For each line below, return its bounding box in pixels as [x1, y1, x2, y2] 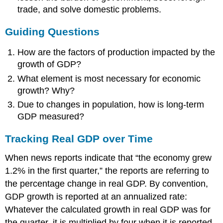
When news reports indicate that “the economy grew [5, 152, 212, 163]
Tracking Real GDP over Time [5, 132, 153, 144]
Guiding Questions [5, 25, 100, 37]
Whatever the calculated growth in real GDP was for [5, 204, 211, 215]
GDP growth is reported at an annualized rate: [5, 191, 188, 202]
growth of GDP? [17, 59, 82, 70]
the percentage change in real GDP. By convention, [5, 178, 209, 189]
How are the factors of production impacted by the [17, 47, 216, 58]
